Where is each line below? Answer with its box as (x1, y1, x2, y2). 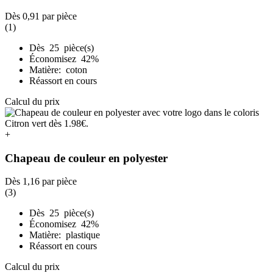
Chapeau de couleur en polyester (5, 151, 168, 165)
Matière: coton (29, 64, 87, 75)
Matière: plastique (29, 230, 100, 241)
